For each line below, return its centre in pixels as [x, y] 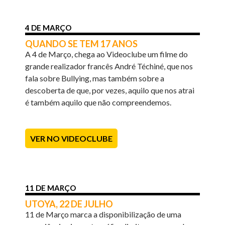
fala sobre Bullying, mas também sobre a [95, 78]
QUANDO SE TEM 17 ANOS [82, 43]
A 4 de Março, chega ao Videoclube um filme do [107, 54]
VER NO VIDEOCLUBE [72, 138]
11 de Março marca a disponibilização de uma [103, 214]
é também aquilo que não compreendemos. [98, 102]
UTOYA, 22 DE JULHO [69, 204]
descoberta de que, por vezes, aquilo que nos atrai [110, 90]
